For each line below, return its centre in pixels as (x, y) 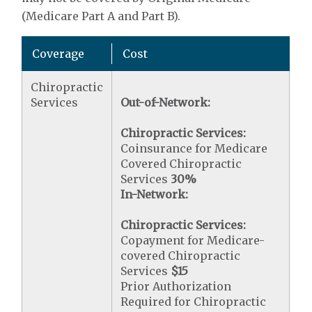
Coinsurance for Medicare (194, 148)
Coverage (58, 54)
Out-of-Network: (166, 102)
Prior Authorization (176, 286)
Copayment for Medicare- (193, 240)
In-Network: (155, 194)
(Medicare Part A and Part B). (101, 16)
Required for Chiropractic (194, 302)
